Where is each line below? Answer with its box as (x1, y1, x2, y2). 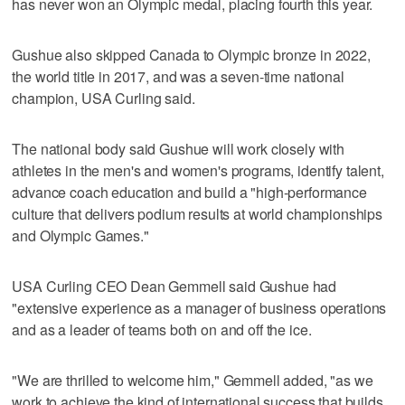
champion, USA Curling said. (12, 87, 195, 108)
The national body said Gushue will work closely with (12, 137, 345, 159)
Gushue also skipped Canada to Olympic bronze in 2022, (12, 43, 371, 65)
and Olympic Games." (12, 224, 149, 246)
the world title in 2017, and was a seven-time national (12, 65, 344, 87)
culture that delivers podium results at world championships (12, 202, 383, 224)
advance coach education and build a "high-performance (12, 181, 367, 202)
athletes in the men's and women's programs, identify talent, (12, 159, 384, 181)
